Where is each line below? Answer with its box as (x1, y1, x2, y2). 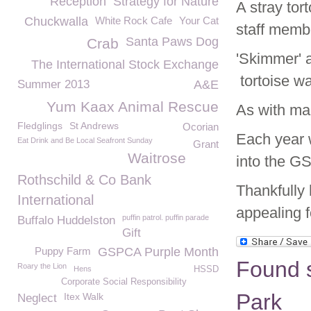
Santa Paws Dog (126, 35, 219, 49)
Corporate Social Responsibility (61, 277, 187, 287)
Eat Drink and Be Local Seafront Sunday (17, 136, 153, 144)
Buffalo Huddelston (17, 214, 115, 227)
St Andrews (69, 120, 119, 131)
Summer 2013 (17, 78, 90, 91)
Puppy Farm (35, 245, 91, 257)
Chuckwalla (24, 15, 88, 28)
